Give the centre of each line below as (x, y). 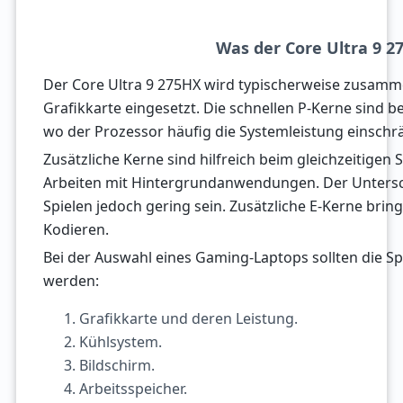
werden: (71, 281)
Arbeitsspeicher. (133, 389)
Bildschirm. (116, 366)
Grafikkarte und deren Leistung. (188, 319)
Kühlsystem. (120, 342)
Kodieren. (76, 230)
